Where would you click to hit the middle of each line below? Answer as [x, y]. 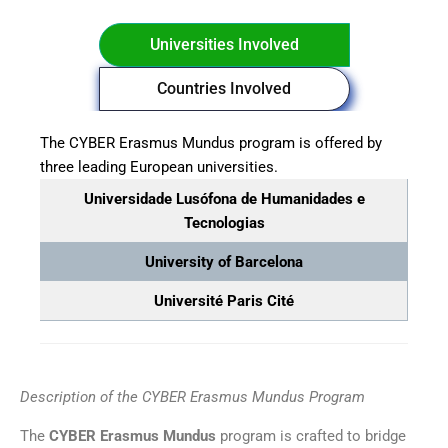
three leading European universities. [159, 166]
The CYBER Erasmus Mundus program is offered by [211, 142]
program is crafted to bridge [311, 435]
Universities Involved [224, 44]
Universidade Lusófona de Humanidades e [224, 198]
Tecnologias [224, 222]
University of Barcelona [224, 261]
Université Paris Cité [224, 300]
